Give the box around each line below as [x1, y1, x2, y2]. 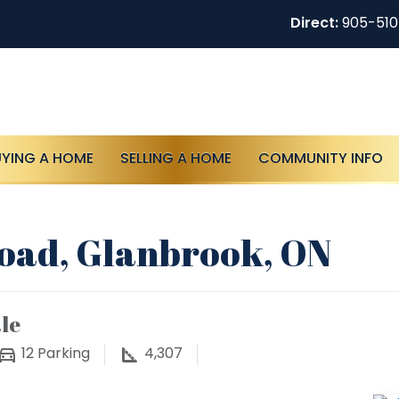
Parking [34, 343, 90, 364]
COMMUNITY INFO [258, 148, 383, 168]
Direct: [290, 12, 338, 34]
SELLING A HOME [120, 148, 232, 168]
